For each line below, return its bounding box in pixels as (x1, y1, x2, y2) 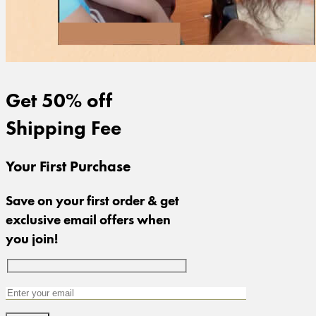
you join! (6, 229, 58, 248)
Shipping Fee (6, 112, 121, 140)
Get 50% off (6, 85, 112, 113)
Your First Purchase (6, 154, 130, 176)
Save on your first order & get (6, 190, 179, 210)
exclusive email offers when (6, 209, 171, 229)
